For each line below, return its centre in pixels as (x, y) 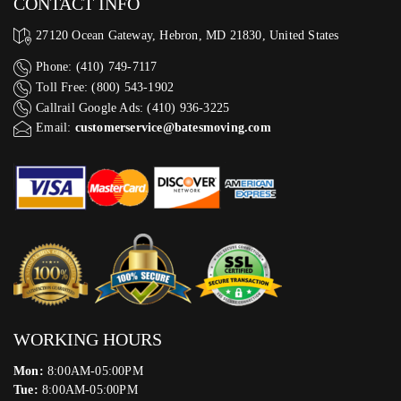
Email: (55, 128)
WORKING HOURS (88, 340)
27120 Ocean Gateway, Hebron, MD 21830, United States (188, 36)
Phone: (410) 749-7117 (97, 67)
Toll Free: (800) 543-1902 (105, 87)
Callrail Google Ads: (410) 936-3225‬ (133, 107)
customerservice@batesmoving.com (173, 128)
